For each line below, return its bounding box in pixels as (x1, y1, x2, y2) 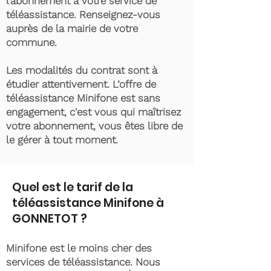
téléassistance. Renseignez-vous (6, 8, 160, 21)
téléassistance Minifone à (12, 195, 164, 211)
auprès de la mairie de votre (6, 22, 138, 34)
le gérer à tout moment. (6, 134, 118, 146)
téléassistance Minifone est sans (6, 92, 160, 104)
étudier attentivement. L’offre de (6, 78, 156, 90)
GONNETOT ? (12, 211, 87, 227)
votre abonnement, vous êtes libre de (6, 120, 183, 132)
